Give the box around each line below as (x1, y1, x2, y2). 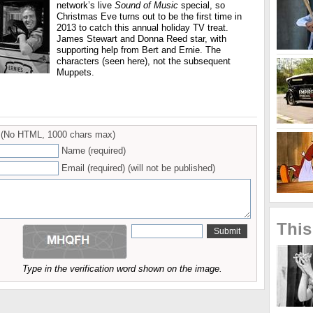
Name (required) (61, 145, 126, 156)
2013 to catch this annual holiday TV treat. (57, 22, 228, 33)
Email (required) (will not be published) (61, 163, 215, 173)
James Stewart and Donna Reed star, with (57, 34, 226, 44)
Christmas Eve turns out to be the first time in (57, 11, 242, 22)
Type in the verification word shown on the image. (22, 263, 222, 274)
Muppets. (57, 67, 94, 78)
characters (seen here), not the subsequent (57, 56, 231, 66)
